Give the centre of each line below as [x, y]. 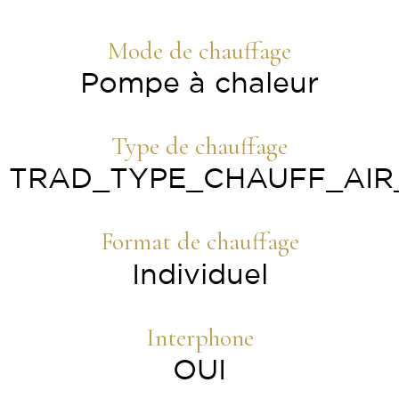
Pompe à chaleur [199, 84]
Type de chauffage [199, 146]
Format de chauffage [199, 242]
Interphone [199, 337]
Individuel [199, 276]
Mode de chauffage [199, 50]
